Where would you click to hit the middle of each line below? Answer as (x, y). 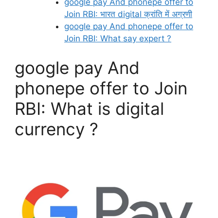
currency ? (56, 129)
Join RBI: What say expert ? (118, 39)
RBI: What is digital (89, 108)
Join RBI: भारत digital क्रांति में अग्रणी (128, 14)
